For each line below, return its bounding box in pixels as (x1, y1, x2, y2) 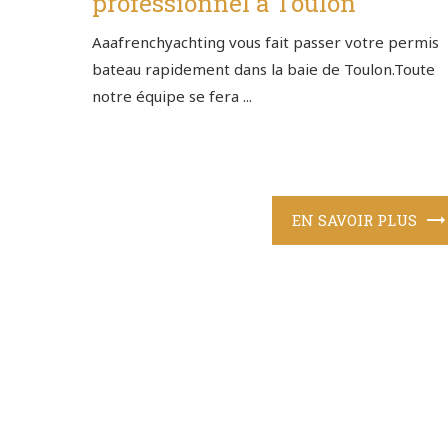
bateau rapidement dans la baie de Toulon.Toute (92, 59, 435, 79)
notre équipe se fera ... (92, 86, 252, 106)
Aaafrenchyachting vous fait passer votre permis (92, 32, 439, 52)
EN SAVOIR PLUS (292, 210, 418, 231)
